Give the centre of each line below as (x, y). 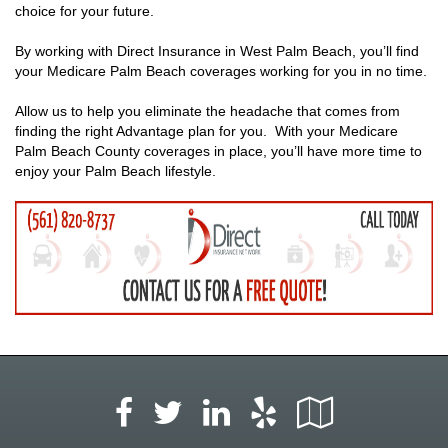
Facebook (212, 411)
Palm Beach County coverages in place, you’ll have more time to (218, 150)
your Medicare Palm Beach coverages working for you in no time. (223, 70)
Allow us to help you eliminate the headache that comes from (207, 110)
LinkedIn (299, 411)
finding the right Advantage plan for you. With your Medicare (206, 130)
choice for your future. (86, 10)
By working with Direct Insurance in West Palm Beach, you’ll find (217, 50)
